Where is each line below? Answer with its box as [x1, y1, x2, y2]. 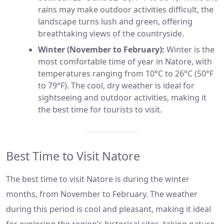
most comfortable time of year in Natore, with [38, 56, 212, 67]
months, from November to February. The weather [6, 188, 197, 200]
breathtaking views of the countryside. [38, 28, 184, 39]
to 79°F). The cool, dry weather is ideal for [38, 80, 194, 91]
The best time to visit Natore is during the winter [6, 173, 189, 185]
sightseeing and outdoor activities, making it [38, 92, 206, 103]
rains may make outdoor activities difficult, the [38, 4, 213, 15]
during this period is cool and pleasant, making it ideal [6, 203, 211, 215]
